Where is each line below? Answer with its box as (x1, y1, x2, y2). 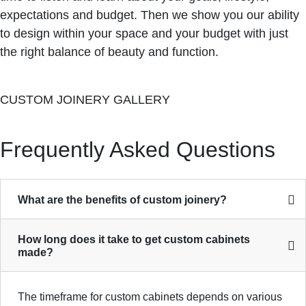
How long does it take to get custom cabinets (18, 234, 250, 245)
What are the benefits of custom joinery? (18, 194, 227, 206)
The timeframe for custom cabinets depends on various (18, 291, 282, 303)
